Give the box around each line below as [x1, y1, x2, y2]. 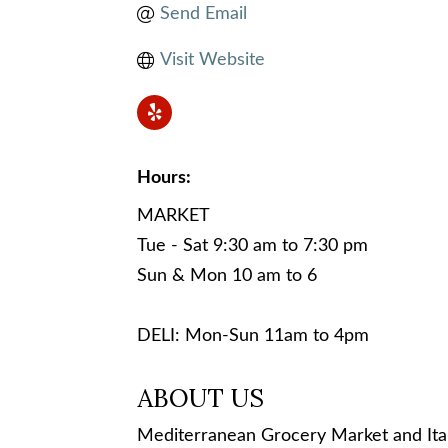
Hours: [137, 168, 191, 187]
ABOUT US [137, 381, 264, 414]
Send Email [159, 4, 247, 23]
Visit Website [159, 50, 265, 69]
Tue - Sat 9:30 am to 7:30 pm [137, 236, 368, 255]
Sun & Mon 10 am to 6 [137, 266, 317, 285]
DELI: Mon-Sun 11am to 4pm [137, 326, 369, 345]
